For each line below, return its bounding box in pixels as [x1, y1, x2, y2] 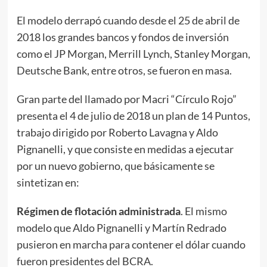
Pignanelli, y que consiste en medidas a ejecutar [16, 142, 234, 156]
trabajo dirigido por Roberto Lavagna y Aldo [16, 126, 218, 139]
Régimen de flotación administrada [16, 204, 181, 218]
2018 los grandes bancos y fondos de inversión [16, 30, 229, 44]
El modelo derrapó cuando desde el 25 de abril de [16, 14, 240, 27]
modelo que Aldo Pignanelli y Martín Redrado [16, 221, 226, 234]
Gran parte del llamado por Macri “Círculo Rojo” [16, 92, 237, 105]
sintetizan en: [16, 176, 79, 189]
